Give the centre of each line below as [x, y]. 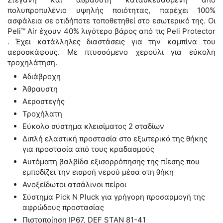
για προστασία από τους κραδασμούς [88, 149]
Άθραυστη [40, 89]
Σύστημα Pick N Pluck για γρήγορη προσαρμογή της [114, 197]
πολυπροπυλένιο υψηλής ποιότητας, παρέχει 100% [111, 10]
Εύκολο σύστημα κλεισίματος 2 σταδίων [93, 126]
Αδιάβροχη [42, 77]
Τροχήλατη [42, 114]
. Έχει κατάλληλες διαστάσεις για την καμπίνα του [111, 42]
